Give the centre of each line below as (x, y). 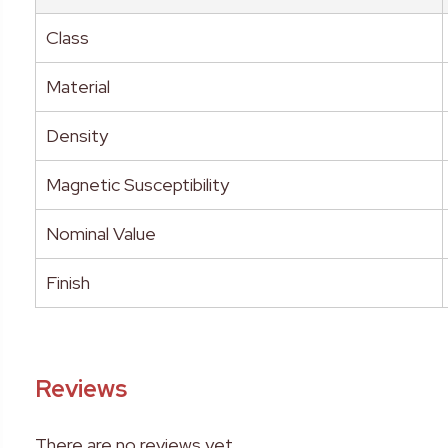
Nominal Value (100, 234)
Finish (67, 283)
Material (77, 87)
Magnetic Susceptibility (137, 185)
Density (76, 136)
